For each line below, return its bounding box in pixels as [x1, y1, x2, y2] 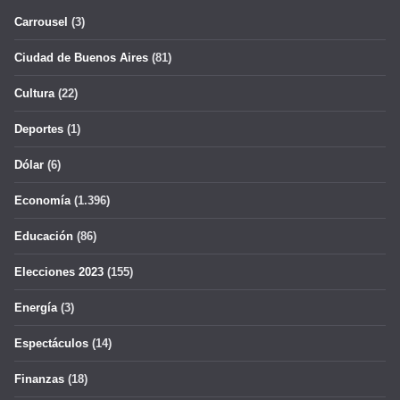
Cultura [14, 87, 54, 100]
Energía [14, 301, 57, 314]
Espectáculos [14, 337, 88, 350]
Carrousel [14, 15, 68, 29]
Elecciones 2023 [14, 265, 104, 279]
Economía [14, 194, 71, 207]
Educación [14, 229, 73, 243]
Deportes [14, 122, 63, 136]
